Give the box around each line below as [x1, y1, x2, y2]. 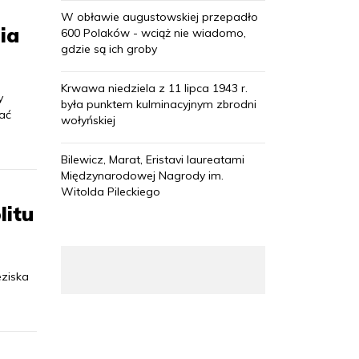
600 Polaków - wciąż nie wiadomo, [61, 26, 246, 41]
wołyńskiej [61, 113, 115, 128]
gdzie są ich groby [61, 42, 157, 57]
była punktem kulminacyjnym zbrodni [61, 97, 256, 112]
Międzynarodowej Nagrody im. [61, 168, 224, 184]
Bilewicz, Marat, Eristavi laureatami [61, 152, 244, 167]
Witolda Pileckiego [61, 184, 160, 200]
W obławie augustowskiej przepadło [61, 10, 258, 25]
